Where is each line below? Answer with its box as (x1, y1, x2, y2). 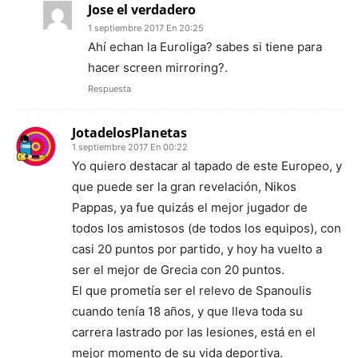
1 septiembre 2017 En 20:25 (88, 22, 204, 34)
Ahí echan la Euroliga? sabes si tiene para (88, 39, 322, 55)
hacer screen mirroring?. (88, 60, 228, 76)
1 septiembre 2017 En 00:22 (72, 141, 188, 153)
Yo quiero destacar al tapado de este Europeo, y (72, 158, 342, 174)
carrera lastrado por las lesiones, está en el (72, 324, 316, 340)
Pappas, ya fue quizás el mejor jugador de (72, 200, 308, 216)
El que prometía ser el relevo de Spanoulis (72, 283, 312, 299)
